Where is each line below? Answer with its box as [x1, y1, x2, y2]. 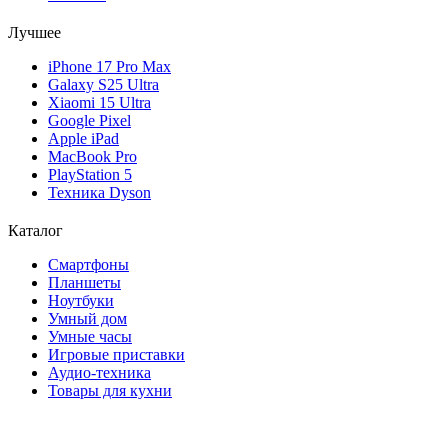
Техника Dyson [48, 184, 151, 202]
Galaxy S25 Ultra [48, 76, 159, 94]
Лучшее [8, 24, 65, 42]
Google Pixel [48, 112, 131, 130]
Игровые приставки [48, 346, 185, 364]
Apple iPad [48, 130, 119, 148]
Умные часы [48, 328, 132, 346]
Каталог [8, 222, 67, 240]
